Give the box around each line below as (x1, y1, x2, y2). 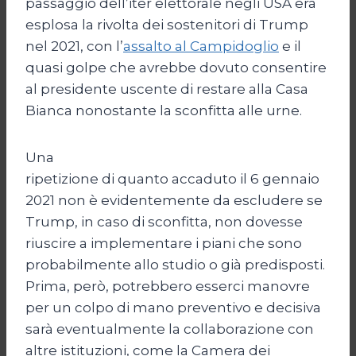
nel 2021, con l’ (25, 37, 123, 54)
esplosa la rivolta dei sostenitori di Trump (25, 16, 308, 33)
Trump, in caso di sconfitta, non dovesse (25, 213, 303, 230)
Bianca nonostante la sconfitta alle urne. (25, 102, 302, 118)
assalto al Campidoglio (123, 37, 279, 54)
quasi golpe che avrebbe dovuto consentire (25, 59, 327, 75)
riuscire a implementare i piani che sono (25, 234, 302, 251)
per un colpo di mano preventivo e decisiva (25, 299, 321, 315)
